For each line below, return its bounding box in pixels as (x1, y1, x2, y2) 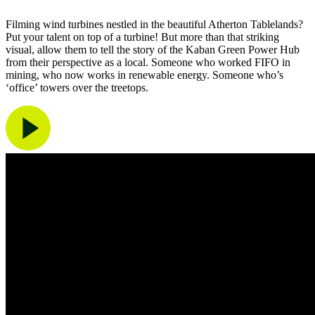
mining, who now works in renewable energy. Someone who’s (6, 68, 283, 81)
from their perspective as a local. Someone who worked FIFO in (6, 56, 290, 68)
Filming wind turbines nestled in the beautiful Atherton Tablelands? (6, 18, 303, 30)
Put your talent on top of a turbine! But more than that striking (6, 30, 279, 43)
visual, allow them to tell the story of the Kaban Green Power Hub (6, 43, 300, 56)
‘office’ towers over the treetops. (6, 81, 148, 94)
